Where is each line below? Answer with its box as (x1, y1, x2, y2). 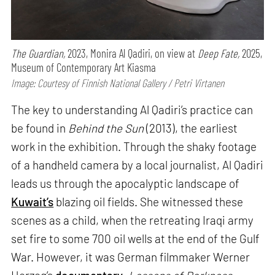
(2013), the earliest (146, 121, 238, 136)
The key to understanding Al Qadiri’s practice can (11, 103, 254, 117)
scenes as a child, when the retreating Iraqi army (11, 213, 254, 228)
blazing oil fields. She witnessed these (53, 195, 244, 209)
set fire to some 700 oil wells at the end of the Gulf (11, 231, 260, 246)
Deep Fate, (198, 45, 240, 60)
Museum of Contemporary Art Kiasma (11, 60, 157, 74)
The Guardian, (11, 45, 66, 60)
